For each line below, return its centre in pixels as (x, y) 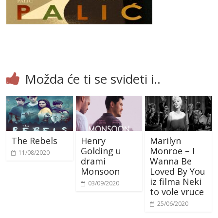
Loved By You (177, 171)
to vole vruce (177, 191)
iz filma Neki (175, 181)
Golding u (101, 151)
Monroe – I (172, 151)
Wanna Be (171, 161)
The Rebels (35, 140)
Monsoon (100, 171)
